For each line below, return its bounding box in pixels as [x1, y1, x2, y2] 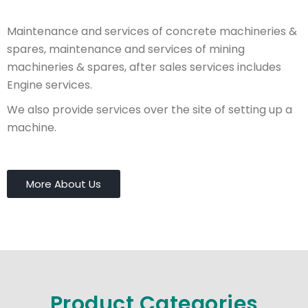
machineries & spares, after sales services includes [7, 59, 281, 75]
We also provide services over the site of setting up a [7, 102, 292, 118]
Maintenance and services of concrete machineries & [7, 23, 297, 39]
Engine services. [7, 77, 92, 93]
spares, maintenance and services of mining [7, 41, 245, 57]
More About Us [26, 177, 101, 191]
